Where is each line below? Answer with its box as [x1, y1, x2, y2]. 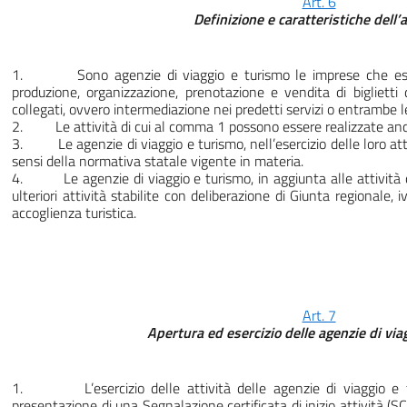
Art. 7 [302, 304, 336, 327]
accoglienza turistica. [12, 202, 136, 224]
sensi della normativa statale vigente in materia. [12, 150, 303, 173]
